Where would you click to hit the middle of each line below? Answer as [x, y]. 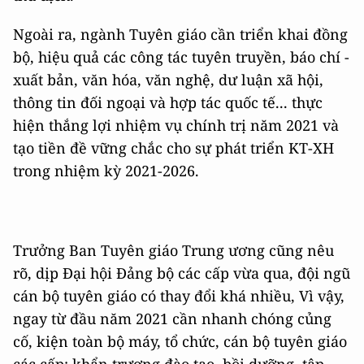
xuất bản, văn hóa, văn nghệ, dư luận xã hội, [168, 80]
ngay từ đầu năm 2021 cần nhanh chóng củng [172, 319]
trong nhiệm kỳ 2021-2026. [106, 171]
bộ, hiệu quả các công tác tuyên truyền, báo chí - [181, 57]
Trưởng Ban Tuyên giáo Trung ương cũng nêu [173, 251]
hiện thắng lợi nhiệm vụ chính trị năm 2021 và [176, 126]
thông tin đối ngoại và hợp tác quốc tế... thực [168, 103]
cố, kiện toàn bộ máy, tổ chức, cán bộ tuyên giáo [180, 342]
